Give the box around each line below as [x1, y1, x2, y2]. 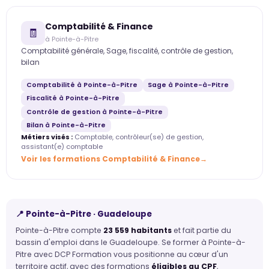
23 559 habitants [103, 225, 172, 235]
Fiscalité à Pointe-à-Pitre [26, 94, 119, 103]
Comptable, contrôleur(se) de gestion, [73, 132, 204, 142]
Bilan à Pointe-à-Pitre [26, 121, 106, 130]
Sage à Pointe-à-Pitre [148, 80, 229, 90]
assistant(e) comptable [21, 142, 103, 152]
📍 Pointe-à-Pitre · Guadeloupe [16, 208, 152, 220]
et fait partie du [172, 225, 231, 235]
